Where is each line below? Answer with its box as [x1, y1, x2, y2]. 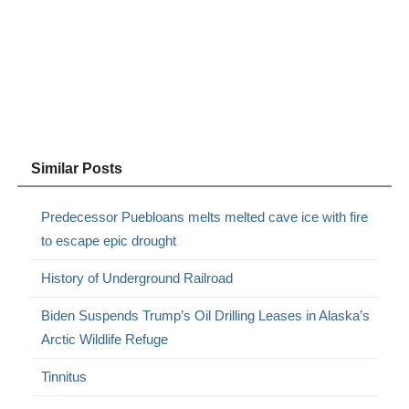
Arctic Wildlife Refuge [41, 330, 169, 347]
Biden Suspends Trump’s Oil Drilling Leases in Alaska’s [41, 307, 371, 323]
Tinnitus [41, 368, 88, 384]
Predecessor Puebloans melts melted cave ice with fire [41, 208, 369, 225]
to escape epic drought [41, 232, 177, 248]
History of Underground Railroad [41, 269, 234, 286]
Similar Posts [31, 160, 123, 176]
